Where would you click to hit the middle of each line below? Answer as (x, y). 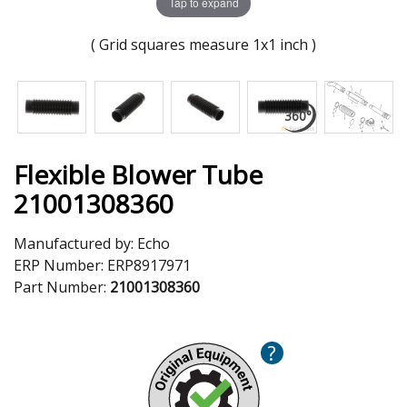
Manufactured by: (75, 243)
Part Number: (62, 287)
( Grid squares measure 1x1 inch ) (203, 44)
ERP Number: (60, 265)
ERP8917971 (149, 265)
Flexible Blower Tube (138, 174)
